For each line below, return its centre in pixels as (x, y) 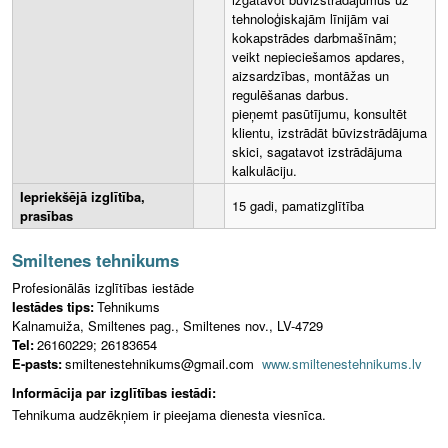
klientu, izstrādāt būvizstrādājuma (329, 133)
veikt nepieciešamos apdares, (318, 57)
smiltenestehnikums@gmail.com (163, 364)
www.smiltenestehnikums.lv (342, 364)
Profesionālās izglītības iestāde (103, 288)
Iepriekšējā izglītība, (82, 197)
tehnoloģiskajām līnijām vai (310, 19)
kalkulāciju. (264, 171)
